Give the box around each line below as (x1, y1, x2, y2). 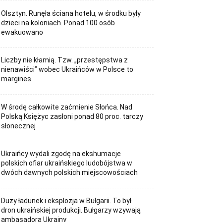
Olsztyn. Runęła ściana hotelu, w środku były (1, 9, 141, 17)
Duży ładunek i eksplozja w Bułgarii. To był (1, 196, 132, 205)
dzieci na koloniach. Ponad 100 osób (1, 18, 115, 27)
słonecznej (1, 121, 36, 130)
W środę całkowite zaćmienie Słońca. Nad (1, 103, 133, 111)
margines (1, 75, 32, 83)
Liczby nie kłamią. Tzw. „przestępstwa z (1, 56, 128, 64)
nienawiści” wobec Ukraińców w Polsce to (1, 65, 134, 74)
